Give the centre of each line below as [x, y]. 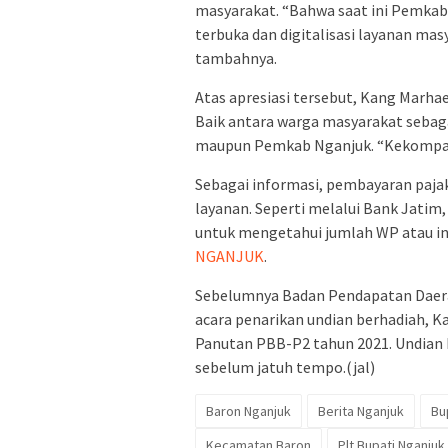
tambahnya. [236, 58]
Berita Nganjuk [361, 411]
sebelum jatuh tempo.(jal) [285, 367]
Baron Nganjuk [248, 411]
